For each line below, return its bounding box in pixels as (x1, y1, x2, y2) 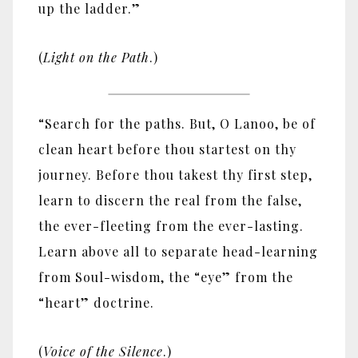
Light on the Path (43, 48, 149, 66)
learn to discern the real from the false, (38, 191, 302, 209)
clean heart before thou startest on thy (38, 140, 296, 157)
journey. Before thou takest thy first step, (38, 165, 312, 183)
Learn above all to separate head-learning (38, 242, 318, 260)
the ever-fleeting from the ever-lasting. (38, 217, 304, 234)
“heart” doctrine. (38, 293, 154, 311)
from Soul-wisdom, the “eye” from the (38, 268, 293, 285)
